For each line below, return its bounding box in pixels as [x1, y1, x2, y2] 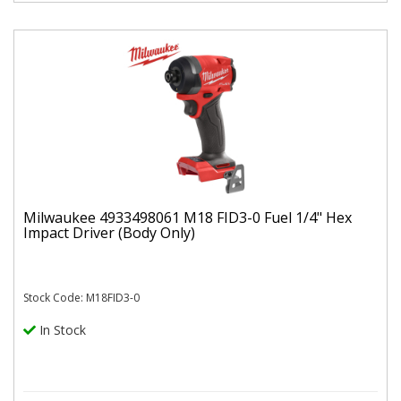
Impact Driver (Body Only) [23, 222, 195, 243]
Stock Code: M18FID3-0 [23, 290, 140, 306]
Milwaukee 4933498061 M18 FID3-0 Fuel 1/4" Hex [23, 207, 352, 227]
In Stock [36, 321, 86, 339]
